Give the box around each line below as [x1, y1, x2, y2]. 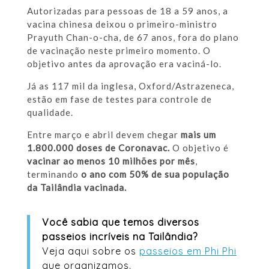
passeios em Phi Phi [139, 244, 237, 257]
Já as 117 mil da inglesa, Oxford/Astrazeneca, [26, 80, 234, 91]
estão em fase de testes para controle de [26, 93, 212, 104]
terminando [26, 168, 81, 180]
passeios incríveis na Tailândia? [41, 230, 198, 243]
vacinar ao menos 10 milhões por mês [26, 155, 195, 166]
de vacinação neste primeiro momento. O [26, 44, 211, 56]
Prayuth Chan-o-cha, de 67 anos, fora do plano [26, 31, 239, 43]
